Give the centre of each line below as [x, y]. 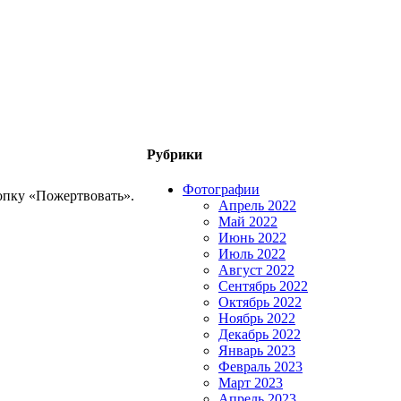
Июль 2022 [252, 254]
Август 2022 [256, 270]
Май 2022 [248, 222]
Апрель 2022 [257, 206]
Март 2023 [251, 383]
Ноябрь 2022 [257, 319]
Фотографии [221, 190]
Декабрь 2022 [260, 335]
